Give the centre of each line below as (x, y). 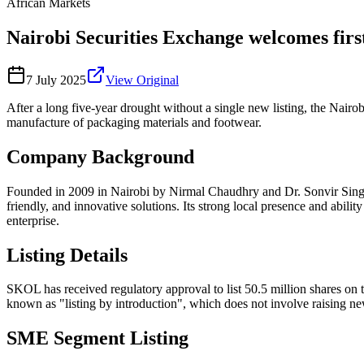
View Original (142, 80)
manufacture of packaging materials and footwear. (134, 122)
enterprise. (33, 220)
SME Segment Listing (97, 338)
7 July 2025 (56, 80)
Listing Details (67, 255)
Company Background (100, 156)
